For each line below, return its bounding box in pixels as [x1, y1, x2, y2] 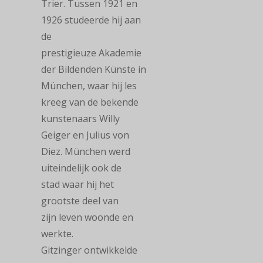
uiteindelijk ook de [41, 161, 122, 174]
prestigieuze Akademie [41, 46, 141, 59]
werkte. [41, 227, 73, 240]
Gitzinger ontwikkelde [41, 244, 137, 257]
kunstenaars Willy [41, 112, 120, 125]
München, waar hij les [41, 79, 137, 92]
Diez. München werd [41, 145, 130, 158]
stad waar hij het [41, 178, 114, 191]
